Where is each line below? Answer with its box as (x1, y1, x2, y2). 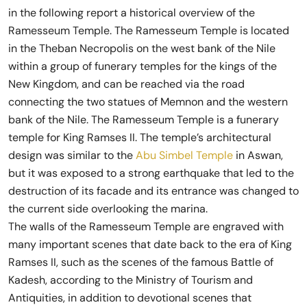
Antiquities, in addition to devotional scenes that (8, 291, 251, 305)
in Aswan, (233, 148, 283, 162)
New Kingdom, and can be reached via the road (8, 77, 245, 91)
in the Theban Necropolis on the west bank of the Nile (8, 41, 275, 56)
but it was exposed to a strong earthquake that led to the (8, 166, 294, 180)
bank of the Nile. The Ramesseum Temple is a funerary (8, 112, 279, 127)
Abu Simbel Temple (133, 148, 233, 162)
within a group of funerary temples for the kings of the (8, 59, 277, 73)
